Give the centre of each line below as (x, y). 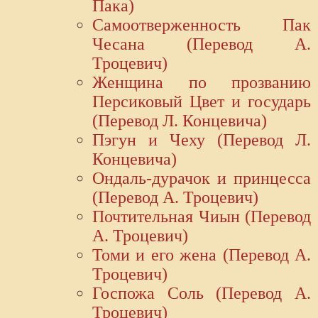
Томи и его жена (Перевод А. (202, 255)
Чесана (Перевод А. (202, 44)
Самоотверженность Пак (202, 25)
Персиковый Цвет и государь (202, 102)
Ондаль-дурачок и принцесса (202, 179)
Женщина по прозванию (202, 83)
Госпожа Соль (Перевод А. (202, 294)
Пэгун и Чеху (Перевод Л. (202, 140)
